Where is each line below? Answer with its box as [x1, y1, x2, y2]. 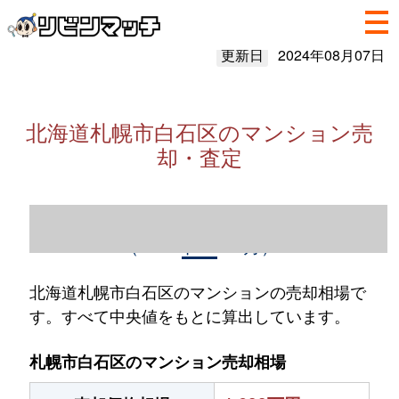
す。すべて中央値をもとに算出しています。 [28, 304, 350, 327]
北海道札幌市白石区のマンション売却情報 [30, 206, 369, 232]
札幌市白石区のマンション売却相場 [29, 350, 286, 373]
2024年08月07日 [277, 45, 385, 65]
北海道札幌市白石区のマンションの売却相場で [28, 280, 366, 303]
